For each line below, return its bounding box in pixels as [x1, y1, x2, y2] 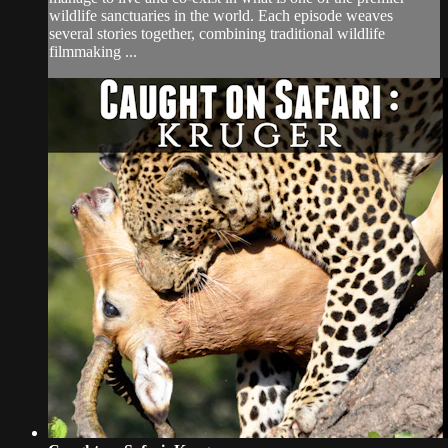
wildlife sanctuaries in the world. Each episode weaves [49, 7, 393, 25]
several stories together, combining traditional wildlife [49, 25, 385, 43]
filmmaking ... [49, 43, 137, 61]
